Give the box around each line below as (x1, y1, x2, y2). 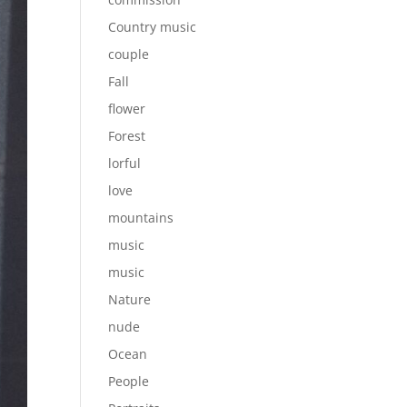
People (108, 372, 150, 390)
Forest (108, 127, 146, 144)
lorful (108, 154, 142, 172)
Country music (108, 18, 197, 35)
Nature (108, 291, 152, 308)
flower (108, 100, 146, 117)
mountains (108, 209, 174, 226)
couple (108, 45, 150, 63)
